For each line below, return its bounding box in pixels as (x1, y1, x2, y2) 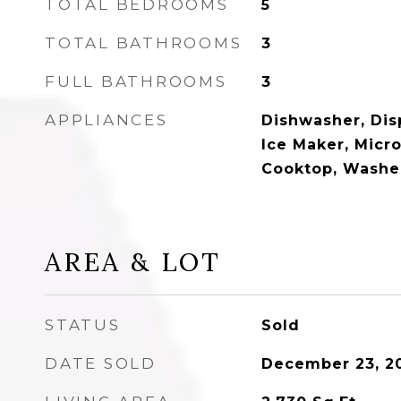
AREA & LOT (45, 245, 221, 278)
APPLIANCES (45, 111, 168, 129)
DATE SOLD (45, 354, 157, 372)
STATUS (45, 316, 121, 334)
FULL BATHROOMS (45, 73, 227, 90)
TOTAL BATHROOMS (45, 34, 243, 52)
